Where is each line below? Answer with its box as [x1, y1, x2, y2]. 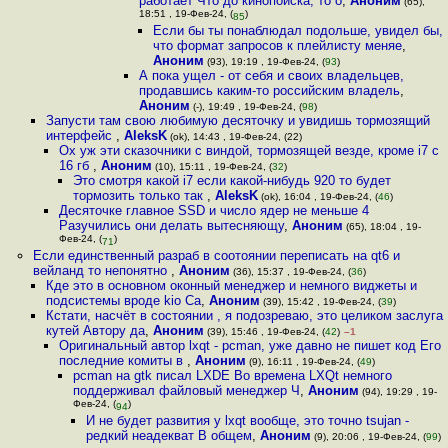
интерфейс [45, 128, 116, 143]
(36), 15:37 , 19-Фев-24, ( [229, 266, 351, 277]
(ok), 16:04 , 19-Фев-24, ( [257, 191, 378, 202]
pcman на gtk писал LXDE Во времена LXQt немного [72, 368, 392, 383]
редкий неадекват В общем [85, 428, 252, 443]
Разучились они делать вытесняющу [59, 218, 285, 233]
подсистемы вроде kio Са [45, 293, 201, 308]
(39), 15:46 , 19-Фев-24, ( [203, 326, 325, 337]
